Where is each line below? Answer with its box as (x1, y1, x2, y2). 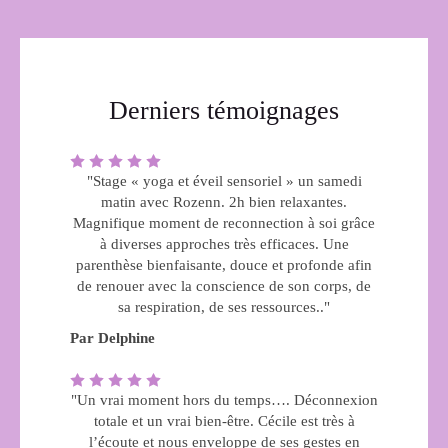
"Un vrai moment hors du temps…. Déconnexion (70, 392, 378, 408)
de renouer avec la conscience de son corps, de (77, 278, 371, 294)
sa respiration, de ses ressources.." (118, 299, 330, 315)
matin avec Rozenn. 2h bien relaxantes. (101, 194, 347, 210)
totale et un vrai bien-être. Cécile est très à (93, 413, 355, 429)
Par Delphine (70, 330, 155, 346)
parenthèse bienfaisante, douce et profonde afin (76, 257, 372, 273)
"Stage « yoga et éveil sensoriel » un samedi (86, 173, 362, 189)
